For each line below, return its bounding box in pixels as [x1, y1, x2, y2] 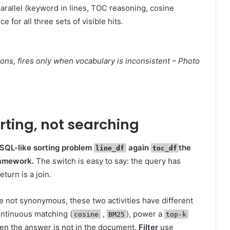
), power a [126, 208, 164, 219]
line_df [95, 144, 125, 152]
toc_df [152, 144, 177, 152]
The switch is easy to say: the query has [34, 156, 181, 166]
